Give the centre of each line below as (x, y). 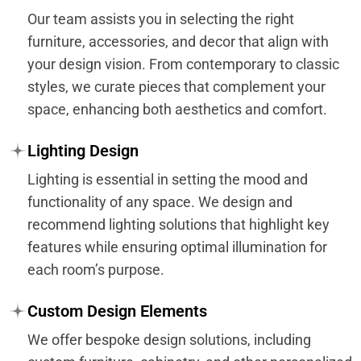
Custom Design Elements (117, 311)
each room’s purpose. (96, 270)
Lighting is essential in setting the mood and (168, 179)
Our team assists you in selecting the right (161, 19)
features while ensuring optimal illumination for (177, 247)
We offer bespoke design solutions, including (169, 340)
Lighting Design (83, 151)
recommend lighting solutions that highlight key (178, 224)
